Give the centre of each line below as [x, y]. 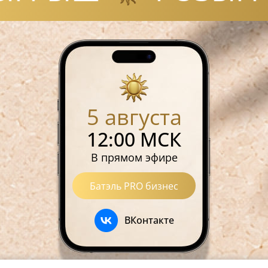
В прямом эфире [134, 157]
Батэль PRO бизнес [134, 186]
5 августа [134, 117]
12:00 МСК [134, 139]
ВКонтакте [149, 220]
